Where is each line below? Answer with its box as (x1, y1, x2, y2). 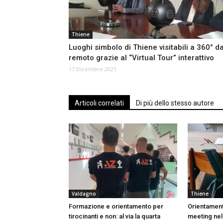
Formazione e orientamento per (69, 203, 163, 211)
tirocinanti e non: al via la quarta (69, 213, 160, 221)
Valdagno (72, 190, 96, 198)
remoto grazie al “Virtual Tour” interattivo (69, 53, 214, 63)
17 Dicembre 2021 (69, 65, 116, 73)
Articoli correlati (75, 99, 124, 108)
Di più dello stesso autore (136, 99, 214, 108)
